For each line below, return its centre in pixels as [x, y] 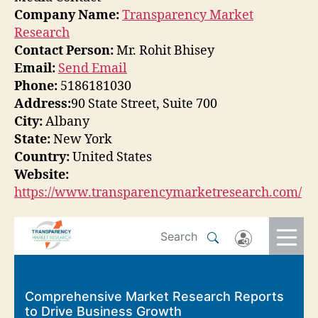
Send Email [93, 68]
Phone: [36, 86]
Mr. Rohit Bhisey [164, 50]
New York [81, 139]
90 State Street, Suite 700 [144, 104]
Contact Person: [64, 50]
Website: [42, 175]
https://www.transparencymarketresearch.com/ [158, 192]
